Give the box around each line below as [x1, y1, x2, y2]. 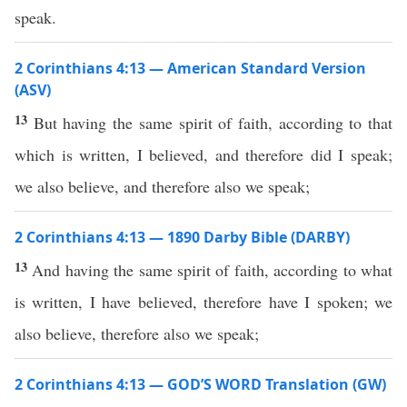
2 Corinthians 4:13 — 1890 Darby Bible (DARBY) [15, 227, 350, 247]
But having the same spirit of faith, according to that [33, 112, 393, 134]
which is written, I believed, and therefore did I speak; [15, 144, 392, 165]
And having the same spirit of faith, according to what [32, 259, 393, 281]
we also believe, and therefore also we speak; [15, 175, 310, 197]
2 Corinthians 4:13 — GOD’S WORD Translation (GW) [15, 374, 386, 394]
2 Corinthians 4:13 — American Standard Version [15, 58, 366, 78]
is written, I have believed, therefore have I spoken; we [15, 291, 392, 313]
